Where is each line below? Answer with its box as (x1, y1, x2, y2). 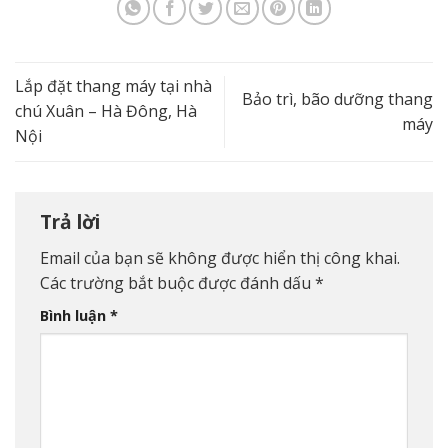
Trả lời (40, 207, 105, 235)
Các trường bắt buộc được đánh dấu (40, 272, 315, 295)
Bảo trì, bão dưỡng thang (242, 87, 433, 110)
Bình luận (40, 306, 110, 326)
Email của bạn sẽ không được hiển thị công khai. (40, 247, 400, 270)
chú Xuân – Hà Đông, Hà (15, 100, 197, 123)
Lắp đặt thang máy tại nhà (15, 75, 212, 98)
